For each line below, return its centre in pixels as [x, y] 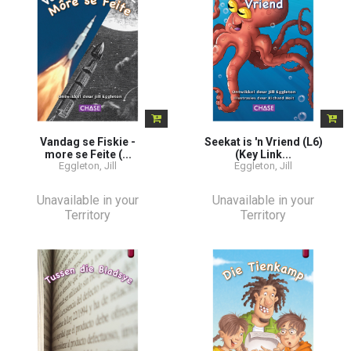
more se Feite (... [88, 154]
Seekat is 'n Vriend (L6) [263, 141]
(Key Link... [263, 154]
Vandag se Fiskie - [88, 141]
